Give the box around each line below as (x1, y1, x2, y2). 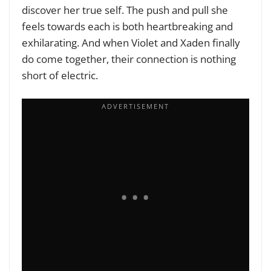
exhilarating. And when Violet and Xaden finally (22, 35, 240, 50)
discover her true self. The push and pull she (22, 2, 228, 17)
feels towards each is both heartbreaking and (22, 19, 233, 33)
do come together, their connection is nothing (22, 51, 236, 66)
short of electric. (22, 68, 100, 82)
